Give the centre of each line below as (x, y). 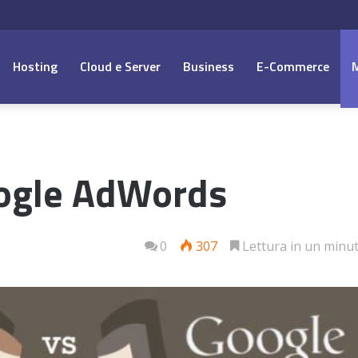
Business (209, 66)
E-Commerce (293, 66)
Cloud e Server (120, 66)
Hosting (35, 66)
